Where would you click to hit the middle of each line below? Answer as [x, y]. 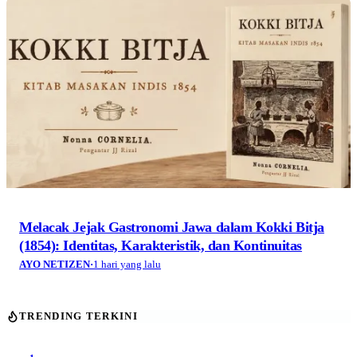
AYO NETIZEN [55, 265]
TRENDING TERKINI [78, 316]
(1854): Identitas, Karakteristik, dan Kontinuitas [161, 246]
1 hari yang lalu [127, 265]
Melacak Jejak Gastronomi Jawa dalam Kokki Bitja [172, 228]
